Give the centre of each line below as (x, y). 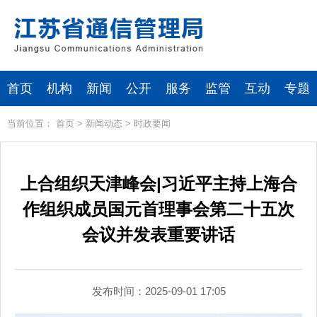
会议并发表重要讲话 (158, 235)
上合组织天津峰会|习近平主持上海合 (158, 184)
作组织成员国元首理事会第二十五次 (158, 209)
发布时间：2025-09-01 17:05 (158, 291)
